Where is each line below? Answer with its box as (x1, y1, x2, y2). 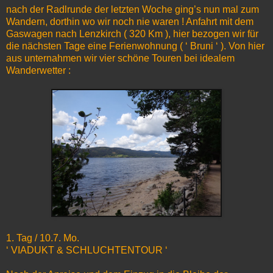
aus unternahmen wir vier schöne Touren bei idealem (6, 53, 235, 64)
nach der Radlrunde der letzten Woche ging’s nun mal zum (6, 4, 259, 15)
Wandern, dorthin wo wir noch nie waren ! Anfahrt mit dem (6, 16, 253, 27)
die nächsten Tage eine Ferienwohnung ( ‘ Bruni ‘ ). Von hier (6, 41, 264, 52)
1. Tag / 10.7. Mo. (6, 233, 79, 244)
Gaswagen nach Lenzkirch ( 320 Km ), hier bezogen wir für (6, 29, 258, 40)
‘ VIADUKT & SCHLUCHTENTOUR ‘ (6, 245, 168, 256)
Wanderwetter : (6, 65, 71, 76)
